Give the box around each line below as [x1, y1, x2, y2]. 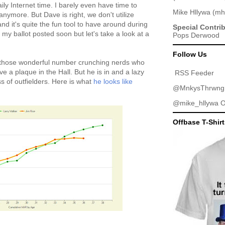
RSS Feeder [175, 69, 214, 77]
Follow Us [173, 50, 207, 58]
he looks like [93, 77, 133, 85]
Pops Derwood [173, 31, 219, 39]
